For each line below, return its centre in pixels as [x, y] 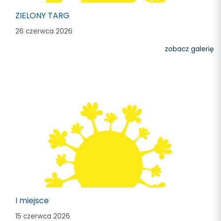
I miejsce [32, 201]
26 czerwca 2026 [44, 31]
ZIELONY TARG [42, 16]
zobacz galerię [189, 49]
